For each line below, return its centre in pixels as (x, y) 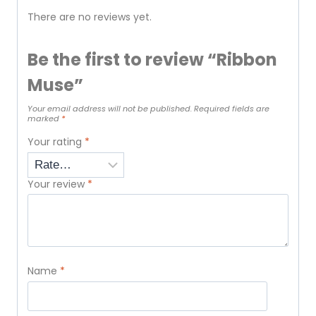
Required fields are (232, 109)
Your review (57, 184)
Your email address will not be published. (110, 109)
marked (44, 119)
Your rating (56, 142)
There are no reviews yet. (90, 17)
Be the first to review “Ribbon (152, 60)
